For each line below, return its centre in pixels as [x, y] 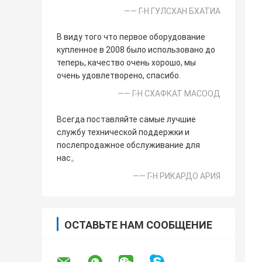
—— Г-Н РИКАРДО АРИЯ [177, 176]
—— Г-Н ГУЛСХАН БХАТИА [172, 11]
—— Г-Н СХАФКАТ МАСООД [169, 94]
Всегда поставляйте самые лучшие [126, 120]
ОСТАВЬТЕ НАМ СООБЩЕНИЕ [138, 225]
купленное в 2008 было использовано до [136, 50]
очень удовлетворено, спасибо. [119, 76]
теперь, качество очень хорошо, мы [126, 63]
